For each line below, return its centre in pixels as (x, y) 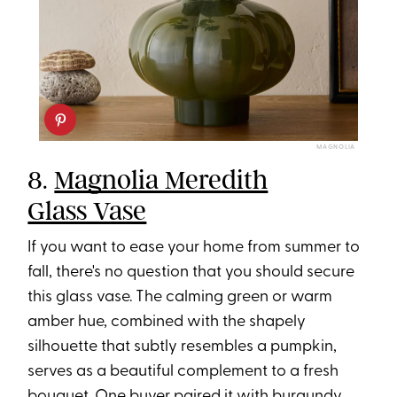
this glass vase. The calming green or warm (180, 297)
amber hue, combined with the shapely (167, 322)
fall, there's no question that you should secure (191, 272)
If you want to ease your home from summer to (194, 247)
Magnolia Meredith (161, 179)
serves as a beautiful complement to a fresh (183, 371)
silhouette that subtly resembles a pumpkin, (183, 346)
